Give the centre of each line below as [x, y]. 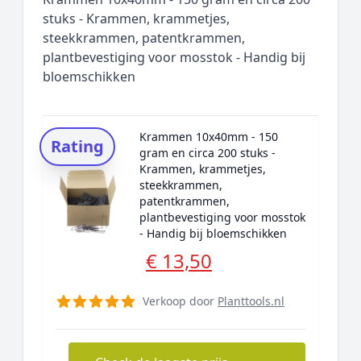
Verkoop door [180, 301]
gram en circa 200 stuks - [207, 153]
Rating [77, 146]
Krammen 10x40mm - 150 [209, 137]
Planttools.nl [251, 301]
